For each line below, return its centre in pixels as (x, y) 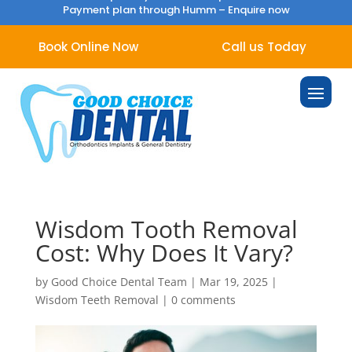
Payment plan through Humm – (145, 10)
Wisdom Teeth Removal (97, 300)
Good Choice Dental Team (119, 282)
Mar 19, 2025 (233, 282)
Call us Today (264, 47)
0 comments (203, 300)
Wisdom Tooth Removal (166, 229)
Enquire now (258, 10)
